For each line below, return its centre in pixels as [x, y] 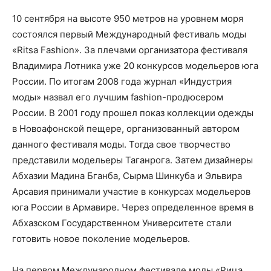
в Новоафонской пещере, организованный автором [126, 129]
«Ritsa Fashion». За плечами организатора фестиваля [130, 50]
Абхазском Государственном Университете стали [122, 223]
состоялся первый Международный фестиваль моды [129, 34]
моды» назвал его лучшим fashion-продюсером [118, 97]
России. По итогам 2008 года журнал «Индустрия [122, 81]
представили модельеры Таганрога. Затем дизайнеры [132, 160]
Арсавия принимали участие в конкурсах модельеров [131, 191]
